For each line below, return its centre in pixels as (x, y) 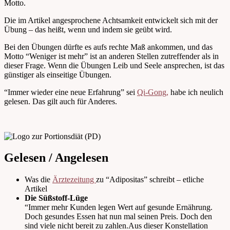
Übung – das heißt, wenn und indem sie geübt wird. (88, 29)
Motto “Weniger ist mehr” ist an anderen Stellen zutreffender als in (111, 56)
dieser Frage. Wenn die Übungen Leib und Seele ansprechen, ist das (114, 65)
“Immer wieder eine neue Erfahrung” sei (71, 92)
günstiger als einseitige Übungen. (58, 74)
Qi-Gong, (153, 92)
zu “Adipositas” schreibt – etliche (150, 180)
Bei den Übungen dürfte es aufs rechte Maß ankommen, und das (108, 47)
